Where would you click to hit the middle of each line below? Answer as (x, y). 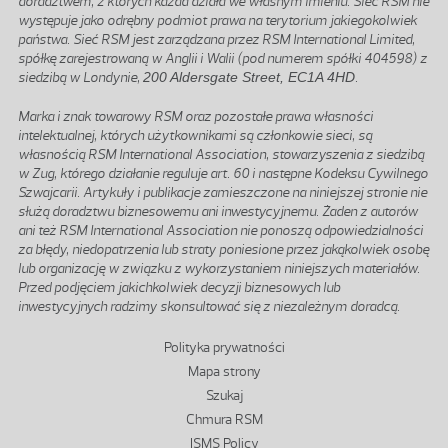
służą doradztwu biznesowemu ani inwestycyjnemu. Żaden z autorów (218, 211)
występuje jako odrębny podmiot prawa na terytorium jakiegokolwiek (217, 20)
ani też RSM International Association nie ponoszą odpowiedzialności (220, 230)
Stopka (36, 341)
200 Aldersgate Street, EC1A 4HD (249, 76)
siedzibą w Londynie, (80, 77)
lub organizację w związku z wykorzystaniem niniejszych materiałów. (219, 268)
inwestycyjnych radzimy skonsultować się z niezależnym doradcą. (209, 306)
